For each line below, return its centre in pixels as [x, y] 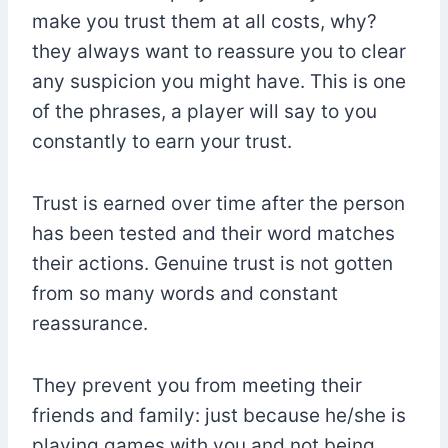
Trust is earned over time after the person [218, 203]
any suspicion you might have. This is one [219, 81]
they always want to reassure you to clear [219, 51]
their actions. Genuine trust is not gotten [212, 263]
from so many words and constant [185, 293]
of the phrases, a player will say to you [204, 111]
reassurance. [90, 323]
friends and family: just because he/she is [219, 415]
